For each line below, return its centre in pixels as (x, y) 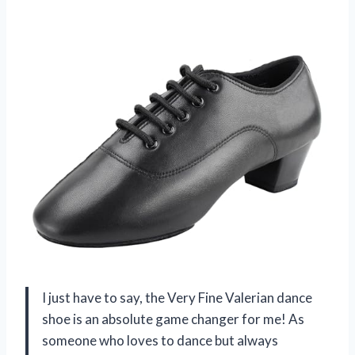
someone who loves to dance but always (160, 341)
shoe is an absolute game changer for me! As (173, 319)
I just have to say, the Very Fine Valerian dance (177, 298)
